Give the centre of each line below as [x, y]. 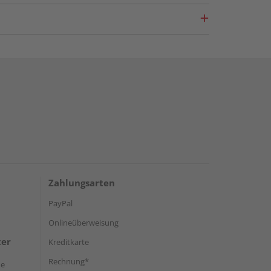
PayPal [60, 203]
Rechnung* [69, 261]
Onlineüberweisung [83, 223]
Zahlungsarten [82, 183]
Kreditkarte [69, 242]
